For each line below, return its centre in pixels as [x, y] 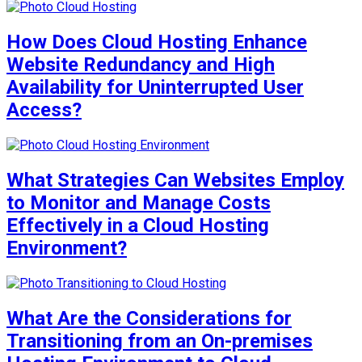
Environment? [67, 248]
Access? [44, 109]
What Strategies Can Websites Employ [175, 180]
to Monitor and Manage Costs [139, 202]
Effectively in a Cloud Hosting [138, 225]
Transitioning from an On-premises [160, 341]
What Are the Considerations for [149, 318]
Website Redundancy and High [141, 64]
